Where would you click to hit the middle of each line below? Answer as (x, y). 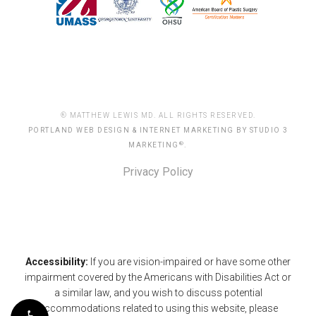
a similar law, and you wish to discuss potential (158, 293)
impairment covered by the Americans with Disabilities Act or (158, 278)
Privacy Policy (158, 172)
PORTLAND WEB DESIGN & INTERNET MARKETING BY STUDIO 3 (158, 130)
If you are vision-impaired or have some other (189, 262)
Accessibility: (57, 262)
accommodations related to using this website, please (158, 309)
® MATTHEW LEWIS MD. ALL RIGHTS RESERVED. (158, 116)
